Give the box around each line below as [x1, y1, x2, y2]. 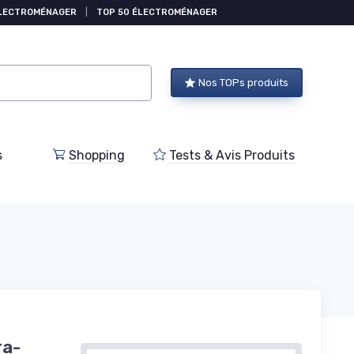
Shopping [69, 148, 126, 163]
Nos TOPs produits [198, 77, 288, 88]
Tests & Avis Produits [169, 148, 296, 163]
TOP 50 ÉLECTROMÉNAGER [96, 7, 217, 17]
